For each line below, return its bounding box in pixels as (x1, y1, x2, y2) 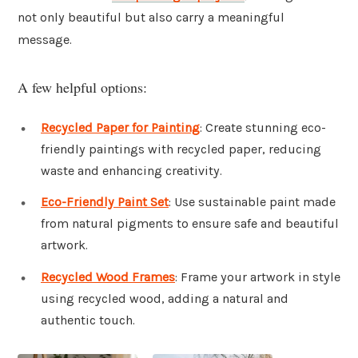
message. (18, 32, 72, 48)
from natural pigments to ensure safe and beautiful (41, 216, 339, 232)
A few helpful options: (18, 77, 147, 97)
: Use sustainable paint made (169, 194, 336, 210)
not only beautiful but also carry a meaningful (18, 10, 284, 26)
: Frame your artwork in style (175, 269, 340, 285)
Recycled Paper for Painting (41, 119, 200, 135)
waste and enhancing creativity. (41, 162, 222, 178)
